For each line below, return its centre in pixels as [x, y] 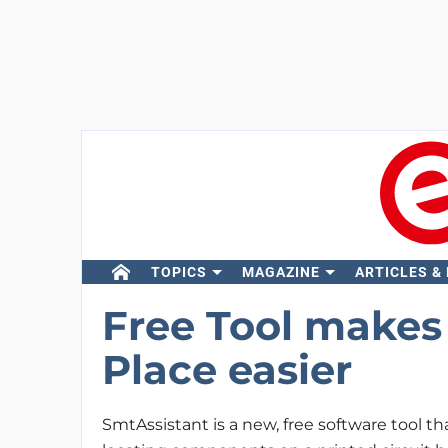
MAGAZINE [280, 272]
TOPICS [178, 272]
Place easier [226, 369]
